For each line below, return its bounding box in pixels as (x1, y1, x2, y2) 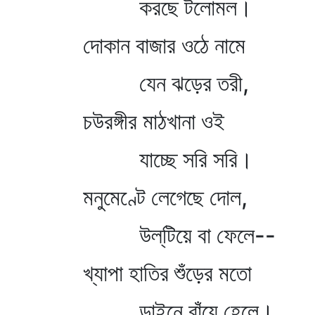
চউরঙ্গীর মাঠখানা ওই (21, 108, 224, 135)
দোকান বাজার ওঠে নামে (21, 32, 245, 59)
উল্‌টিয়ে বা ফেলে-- (21, 221, 276, 249)
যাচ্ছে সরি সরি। (21, 146, 253, 173)
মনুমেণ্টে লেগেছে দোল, (21, 184, 247, 211)
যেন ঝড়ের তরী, (21, 70, 249, 97)
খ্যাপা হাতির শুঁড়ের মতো (21, 259, 252, 287)
